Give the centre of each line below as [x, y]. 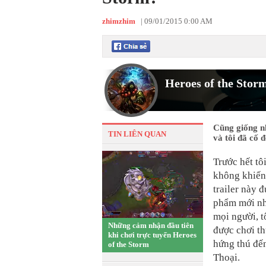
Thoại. [227, 257]
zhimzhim [119, 21]
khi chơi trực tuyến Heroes [152, 235]
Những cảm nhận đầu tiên [151, 225]
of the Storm [129, 244]
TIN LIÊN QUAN [137, 134]
